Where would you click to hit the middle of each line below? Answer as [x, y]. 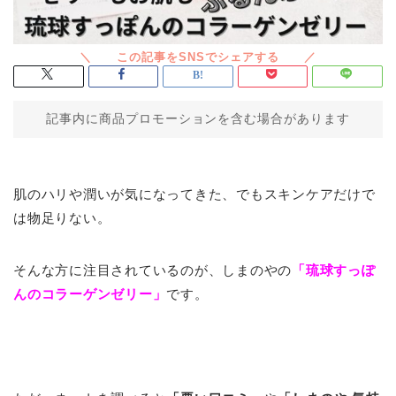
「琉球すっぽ [334, 270]
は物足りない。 [62, 217]
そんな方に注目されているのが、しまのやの [153, 270]
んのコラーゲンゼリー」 [90, 293]
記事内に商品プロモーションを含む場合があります [198, 118]
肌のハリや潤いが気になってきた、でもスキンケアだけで [194, 194]
